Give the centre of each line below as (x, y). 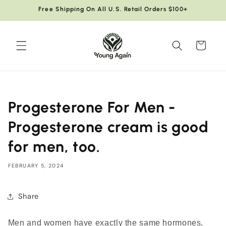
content (32, 16)
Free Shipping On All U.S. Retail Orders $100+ (113, 9)
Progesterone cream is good (108, 127)
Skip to (30, 7)
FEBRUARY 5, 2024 (36, 165)
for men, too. (54, 147)
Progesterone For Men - (92, 107)
